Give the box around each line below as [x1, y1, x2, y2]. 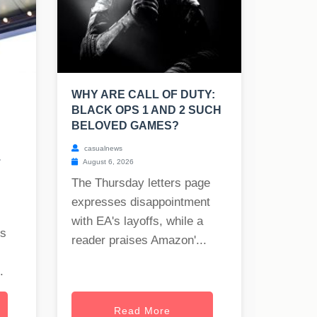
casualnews [82, 144, 122, 153]
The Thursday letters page [71, 176, 210, 190]
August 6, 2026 [81, 158, 134, 166]
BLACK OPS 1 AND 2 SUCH [71, 104, 221, 117]
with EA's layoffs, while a [71, 214, 203, 229]
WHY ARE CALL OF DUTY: [71, 88, 215, 101]
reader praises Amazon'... [71, 234, 207, 248]
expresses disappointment [71, 195, 210, 209]
